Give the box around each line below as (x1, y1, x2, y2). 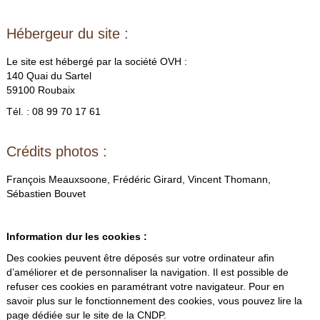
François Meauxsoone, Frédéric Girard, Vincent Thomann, (6, 174, 271, 186)
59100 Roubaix (6, 85, 75, 96)
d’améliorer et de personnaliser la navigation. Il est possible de (6, 267, 289, 279)
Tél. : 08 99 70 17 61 (6, 106, 101, 118)
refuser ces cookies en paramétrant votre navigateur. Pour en (6, 281, 284, 293)
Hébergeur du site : (6, 26, 129, 42)
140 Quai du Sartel (6, 71, 91, 82)
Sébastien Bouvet (6, 189, 86, 200)
